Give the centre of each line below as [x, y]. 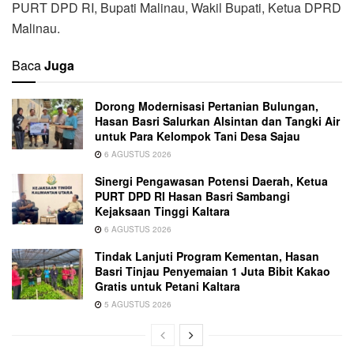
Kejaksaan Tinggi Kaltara [162, 211]
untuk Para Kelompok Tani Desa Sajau [198, 136]
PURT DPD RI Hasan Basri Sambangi [192, 196]
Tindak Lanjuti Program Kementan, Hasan [207, 256]
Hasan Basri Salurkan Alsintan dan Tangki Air [217, 121]
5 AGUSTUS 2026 [137, 305]
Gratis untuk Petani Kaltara [168, 286]
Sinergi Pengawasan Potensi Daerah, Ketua [211, 181]
